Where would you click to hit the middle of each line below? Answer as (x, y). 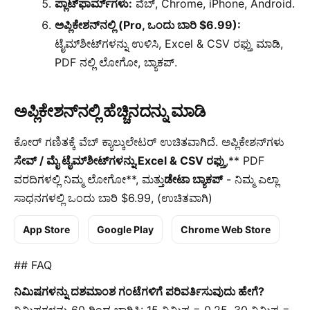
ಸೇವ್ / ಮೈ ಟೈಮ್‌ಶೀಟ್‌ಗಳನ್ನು (74, 161)
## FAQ (33, 265)
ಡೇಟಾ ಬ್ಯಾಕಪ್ (193, 180)
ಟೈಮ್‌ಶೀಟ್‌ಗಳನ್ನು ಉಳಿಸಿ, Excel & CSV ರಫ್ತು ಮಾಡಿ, (169, 44)
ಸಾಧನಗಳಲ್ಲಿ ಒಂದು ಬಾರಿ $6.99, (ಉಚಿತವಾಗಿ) (113, 198)
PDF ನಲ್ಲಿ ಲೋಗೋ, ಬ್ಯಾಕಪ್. (116, 63)
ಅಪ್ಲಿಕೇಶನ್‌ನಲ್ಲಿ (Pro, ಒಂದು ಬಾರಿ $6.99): (148, 25)
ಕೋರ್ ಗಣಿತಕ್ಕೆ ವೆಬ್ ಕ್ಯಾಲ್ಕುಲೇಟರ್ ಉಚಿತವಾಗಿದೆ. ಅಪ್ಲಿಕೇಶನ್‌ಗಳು (149, 142)
